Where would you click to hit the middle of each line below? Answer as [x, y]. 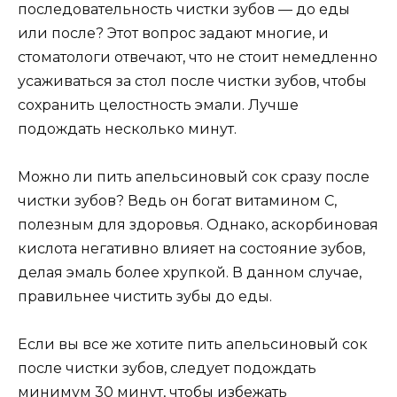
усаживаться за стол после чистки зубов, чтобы [192, 82]
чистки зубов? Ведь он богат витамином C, [177, 201]
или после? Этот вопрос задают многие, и [173, 34]
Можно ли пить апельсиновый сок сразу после [194, 177]
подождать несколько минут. [127, 129]
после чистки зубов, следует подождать [167, 369]
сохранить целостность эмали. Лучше [158, 105]
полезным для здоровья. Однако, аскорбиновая [198, 225]
